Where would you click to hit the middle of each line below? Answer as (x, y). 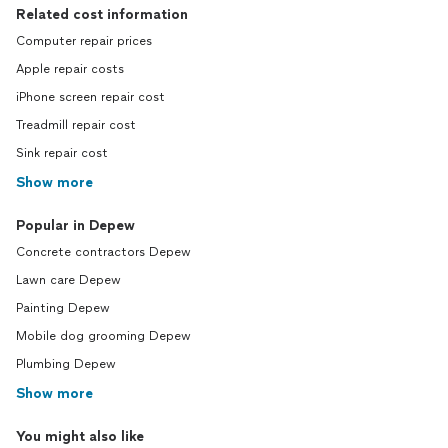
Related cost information (102, 15)
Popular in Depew (75, 226)
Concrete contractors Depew (103, 252)
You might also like (80, 437)
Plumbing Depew (66, 364)
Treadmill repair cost (76, 125)
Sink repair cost (62, 153)
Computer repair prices (84, 41)
